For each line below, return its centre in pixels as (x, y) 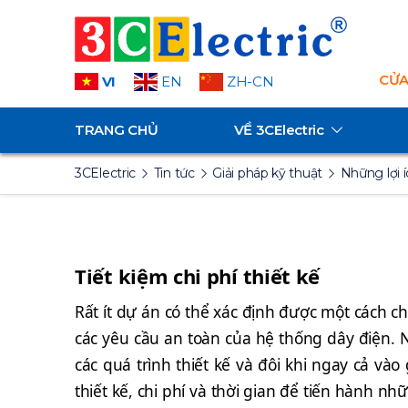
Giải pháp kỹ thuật (267, 173)
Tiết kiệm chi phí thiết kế (198, 276)
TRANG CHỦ (117, 130)
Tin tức (174, 173)
